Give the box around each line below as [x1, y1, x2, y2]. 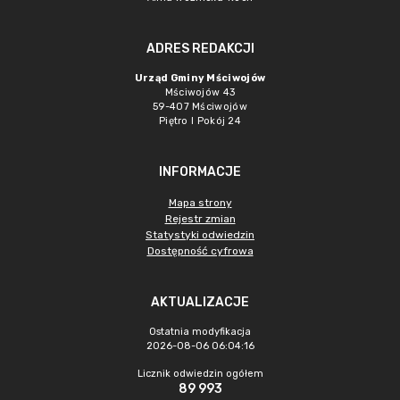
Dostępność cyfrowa [146, 245, 254, 257]
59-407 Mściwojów [153, 101, 247, 112]
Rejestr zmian [164, 212, 236, 225]
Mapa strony [168, 196, 232, 209]
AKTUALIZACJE [151, 295, 249, 310]
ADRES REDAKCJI [146, 41, 254, 56]
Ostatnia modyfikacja [149, 326, 251, 337]
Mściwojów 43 [164, 87, 236, 98]
